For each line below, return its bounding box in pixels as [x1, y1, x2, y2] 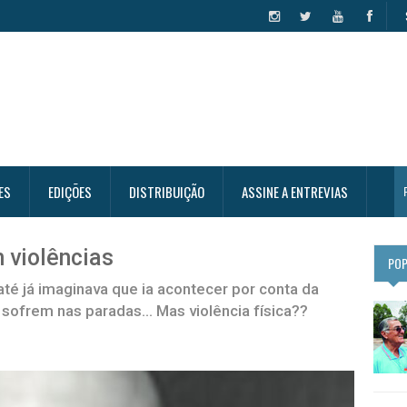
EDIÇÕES [48, 182, 92, 202]
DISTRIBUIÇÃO [129, 182, 204, 202]
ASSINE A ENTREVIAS [242, 182, 348, 202]
